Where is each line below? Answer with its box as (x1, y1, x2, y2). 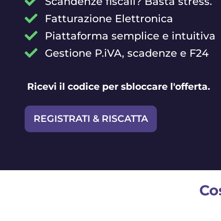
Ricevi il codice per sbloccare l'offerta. (27, 80, 211, 92)
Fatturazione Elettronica (44, 12, 173, 25)
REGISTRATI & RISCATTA (34, 112, 148, 124)
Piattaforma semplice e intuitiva (44, 29, 216, 42)
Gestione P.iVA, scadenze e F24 (44, 46, 209, 59)
